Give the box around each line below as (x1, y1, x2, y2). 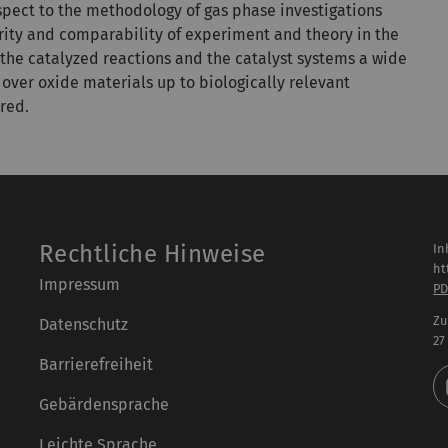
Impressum (38, 274, 120, 294)
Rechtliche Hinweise (38, 239, 266, 268)
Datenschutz (38, 314, 128, 334)
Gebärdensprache (38, 394, 169, 414)
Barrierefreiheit (38, 354, 153, 374)
